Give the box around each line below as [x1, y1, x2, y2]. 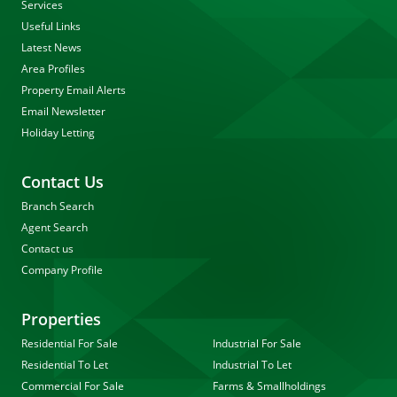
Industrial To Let [213, 357, 292, 372]
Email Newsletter [21, 104, 105, 119]
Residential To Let [21, 357, 108, 372]
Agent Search [21, 220, 88, 235]
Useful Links [21, 19, 81, 34]
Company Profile [21, 262, 103, 277]
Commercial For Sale [21, 378, 124, 393]
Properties [21, 308, 101, 330]
